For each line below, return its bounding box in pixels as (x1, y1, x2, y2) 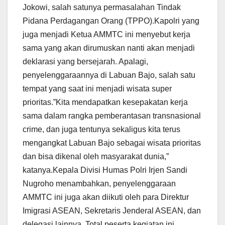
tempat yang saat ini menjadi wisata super (23, 84, 172, 93)
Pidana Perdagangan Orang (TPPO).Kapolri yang (23, 17, 199, 26)
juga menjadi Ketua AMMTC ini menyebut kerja (23, 30, 190, 39)
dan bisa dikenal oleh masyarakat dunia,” (23, 152, 169, 161)
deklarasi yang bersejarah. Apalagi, (23, 57, 148, 66)
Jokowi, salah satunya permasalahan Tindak (23, 3, 181, 12)
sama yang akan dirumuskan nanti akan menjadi (23, 44, 195, 53)
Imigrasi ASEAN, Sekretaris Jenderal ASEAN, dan (23, 206, 201, 215)
